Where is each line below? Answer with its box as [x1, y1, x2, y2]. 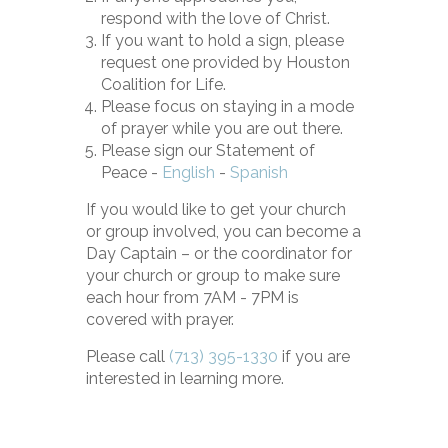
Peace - [101, 163, 163, 183]
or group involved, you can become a [86, 222, 362, 242]
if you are [278, 347, 351, 367]
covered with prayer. [86, 310, 235, 330]
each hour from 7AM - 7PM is [86, 288, 300, 308]
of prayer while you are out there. [101, 119, 344, 139]
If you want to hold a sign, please [101, 31, 345, 51]
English [162, 163, 216, 183]
